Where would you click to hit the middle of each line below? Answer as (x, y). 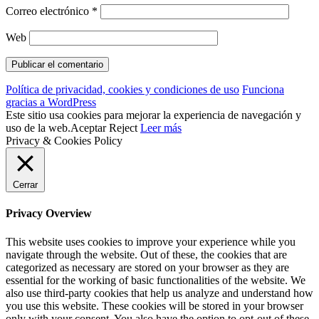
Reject (123, 128)
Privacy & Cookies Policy (64, 141)
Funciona (263, 90)
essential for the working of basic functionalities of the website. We (156, 280)
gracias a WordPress (51, 103)
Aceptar (88, 128)
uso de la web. (38, 128)
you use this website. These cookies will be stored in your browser (155, 305)
